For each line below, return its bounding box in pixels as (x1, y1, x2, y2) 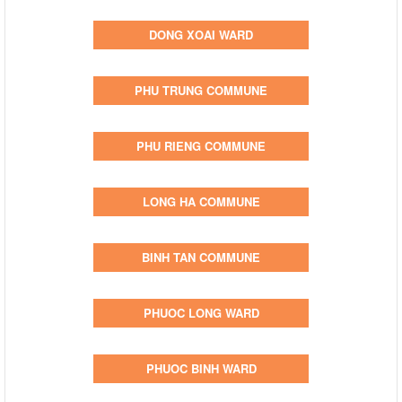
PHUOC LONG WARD (143, 303, 259, 321)
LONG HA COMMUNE (142, 192, 260, 210)
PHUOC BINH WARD (145, 359, 257, 377)
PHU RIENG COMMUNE (136, 136, 266, 154)
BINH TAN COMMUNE (142, 248, 260, 266)
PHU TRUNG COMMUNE (135, 81, 267, 99)
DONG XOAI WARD (149, 25, 253, 43)
